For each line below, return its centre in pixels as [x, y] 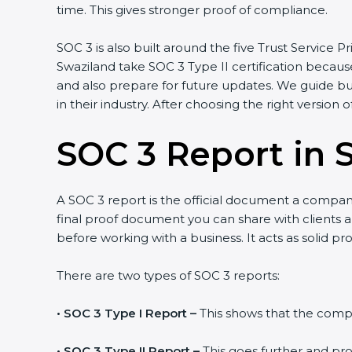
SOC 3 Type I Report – [130, 313]
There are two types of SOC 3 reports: [168, 276]
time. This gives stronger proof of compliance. [192, 10]
